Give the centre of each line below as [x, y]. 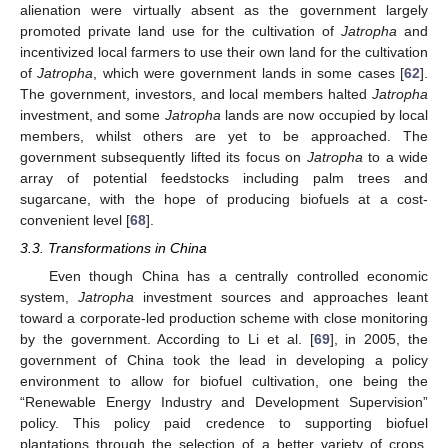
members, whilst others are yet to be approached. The [224, 135]
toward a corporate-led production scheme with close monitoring [224, 318]
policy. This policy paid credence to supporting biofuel [224, 423]
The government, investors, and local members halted [196, 93]
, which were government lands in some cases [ [249, 72]
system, [49, 297]
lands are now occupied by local [324, 114]
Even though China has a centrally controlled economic [238, 276]
